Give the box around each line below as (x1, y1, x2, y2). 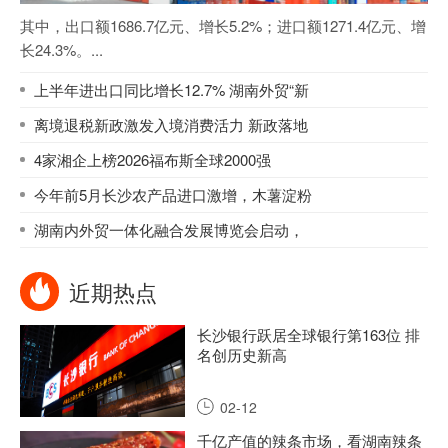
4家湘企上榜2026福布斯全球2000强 (34, 148, 271, 170)
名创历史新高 (197, 343, 287, 365)
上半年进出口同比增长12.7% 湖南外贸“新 (34, 78, 309, 100)
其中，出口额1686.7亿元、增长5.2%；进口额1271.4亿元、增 (20, 14, 426, 36)
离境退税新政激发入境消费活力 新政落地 (34, 113, 308, 135)
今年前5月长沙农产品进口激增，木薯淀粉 (34, 183, 312, 205)
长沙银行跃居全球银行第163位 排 (197, 323, 420, 345)
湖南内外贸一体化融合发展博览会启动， (34, 218, 304, 240)
